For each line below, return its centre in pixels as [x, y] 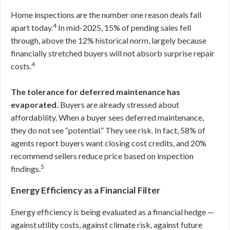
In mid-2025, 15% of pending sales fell [124, 28]
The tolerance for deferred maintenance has [95, 92]
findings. [26, 169]
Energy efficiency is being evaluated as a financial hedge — [112, 212]
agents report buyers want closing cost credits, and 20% [109, 143]
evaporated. [35, 105]
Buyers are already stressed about [119, 105]
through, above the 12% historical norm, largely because [109, 41]
